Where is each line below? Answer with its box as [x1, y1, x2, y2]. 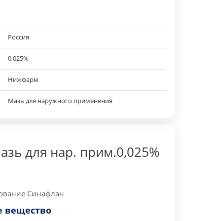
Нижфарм [7, 75, 38, 84]
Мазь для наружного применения [7, 96, 112, 105]
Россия [7, 33, 29, 41]
